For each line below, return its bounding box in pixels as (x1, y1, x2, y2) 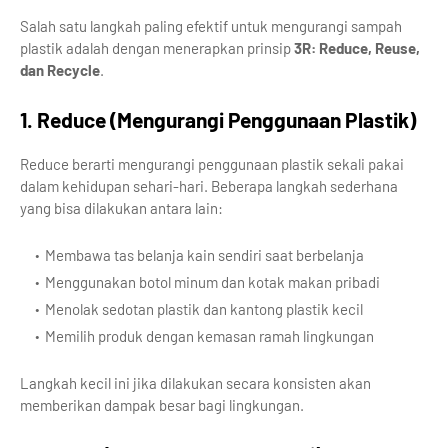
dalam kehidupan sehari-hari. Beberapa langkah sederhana (20, 177, 398, 195)
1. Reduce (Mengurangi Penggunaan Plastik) (20, 107, 416, 132)
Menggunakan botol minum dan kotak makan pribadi (45, 273, 380, 291)
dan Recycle (20, 61, 100, 79)
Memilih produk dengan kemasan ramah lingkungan (45, 327, 374, 345)
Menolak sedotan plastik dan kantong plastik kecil (45, 300, 363, 318)
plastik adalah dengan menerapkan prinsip (20, 39, 294, 57)
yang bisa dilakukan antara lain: (20, 199, 223, 217)
